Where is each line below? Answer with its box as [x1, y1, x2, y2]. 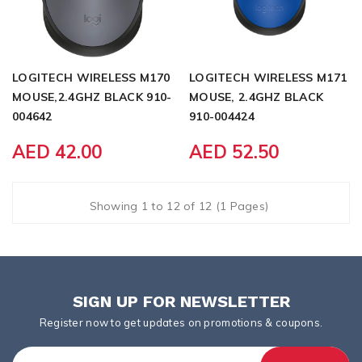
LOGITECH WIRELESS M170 [12, 69, 170, 85]
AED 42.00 [12, 140, 103, 163]
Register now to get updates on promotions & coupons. [39, 315, 323, 329]
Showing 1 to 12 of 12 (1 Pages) [89, 198, 269, 213]
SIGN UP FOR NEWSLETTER [72, 291, 290, 311]
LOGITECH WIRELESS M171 [189, 69, 347, 85]
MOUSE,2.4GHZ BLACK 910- [12, 89, 172, 104]
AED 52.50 [189, 140, 280, 163]
